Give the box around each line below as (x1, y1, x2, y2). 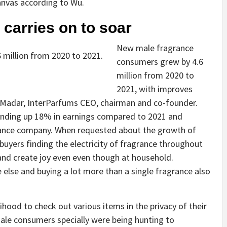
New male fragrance (117, 42, 194, 54)
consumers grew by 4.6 (117, 56, 203, 67)
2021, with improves (117, 83, 193, 95)
